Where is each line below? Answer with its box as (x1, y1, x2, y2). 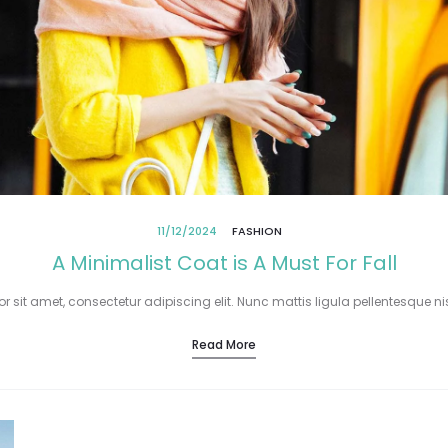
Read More (192, 335, 256, 353)
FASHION (231, 222, 282, 239)
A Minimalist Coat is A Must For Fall (51, 248, 397, 277)
